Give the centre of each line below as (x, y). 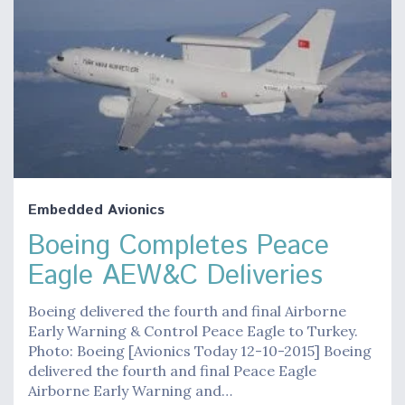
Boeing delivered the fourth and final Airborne (187, 311)
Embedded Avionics (96, 210)
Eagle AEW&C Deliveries (175, 276)
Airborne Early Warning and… (130, 390)
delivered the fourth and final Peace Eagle (172, 370)
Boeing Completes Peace (179, 246)
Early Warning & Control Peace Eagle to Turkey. (193, 330)
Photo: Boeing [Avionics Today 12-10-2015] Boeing (200, 350)
